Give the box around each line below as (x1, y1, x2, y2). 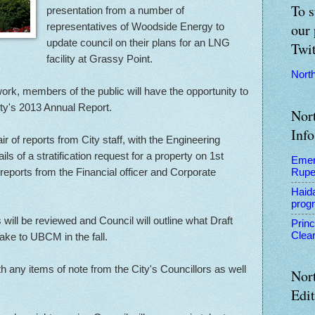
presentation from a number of (46, 4, 185, 16)
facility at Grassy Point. (46, 52, 153, 65)
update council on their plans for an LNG (46, 36, 231, 49)
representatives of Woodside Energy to (46, 20, 225, 32)
